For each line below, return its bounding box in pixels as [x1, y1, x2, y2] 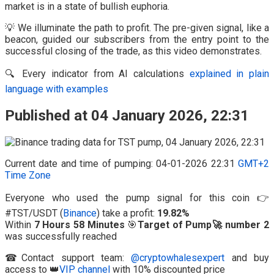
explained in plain [189, 68, 270, 80]
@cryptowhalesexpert [131, 252, 225, 264]
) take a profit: [97, 207, 157, 220]
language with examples [5, 83, 108, 95]
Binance [63, 207, 97, 220]
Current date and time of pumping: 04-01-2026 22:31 [5, 158, 238, 170]
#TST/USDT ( [5, 207, 63, 220]
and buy [224, 252, 270, 264]
